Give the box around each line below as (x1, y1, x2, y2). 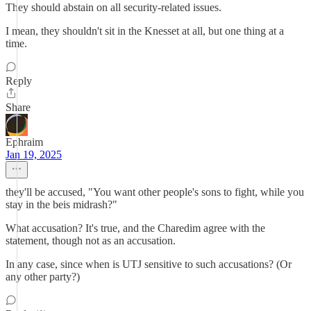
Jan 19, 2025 (6, 149, 62, 160)
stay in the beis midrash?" (6, 199, 117, 210)
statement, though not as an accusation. (6, 235, 176, 246)
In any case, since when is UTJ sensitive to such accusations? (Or (6, 258, 292, 270)
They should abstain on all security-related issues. (6, 1, 221, 13)
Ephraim (6, 136, 43, 148)
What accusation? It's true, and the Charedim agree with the (6, 222, 265, 234)
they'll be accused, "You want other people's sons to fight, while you (6, 186, 304, 198)
